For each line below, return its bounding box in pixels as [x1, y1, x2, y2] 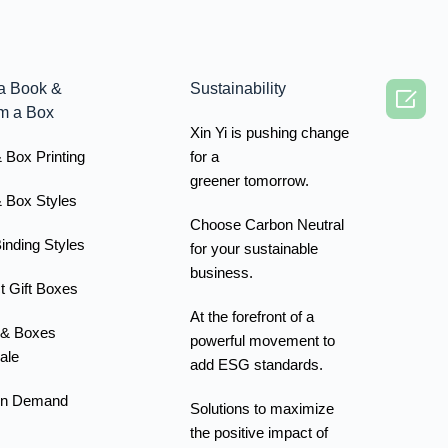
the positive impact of [189, 423, 328, 441]
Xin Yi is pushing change [189, 123, 349, 141]
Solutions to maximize [189, 399, 334, 417]
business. [189, 263, 253, 281]
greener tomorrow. [189, 171, 309, 189]
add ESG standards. [189, 355, 323, 373]
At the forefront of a [189, 307, 314, 325]
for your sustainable [189, 239, 318, 257]
